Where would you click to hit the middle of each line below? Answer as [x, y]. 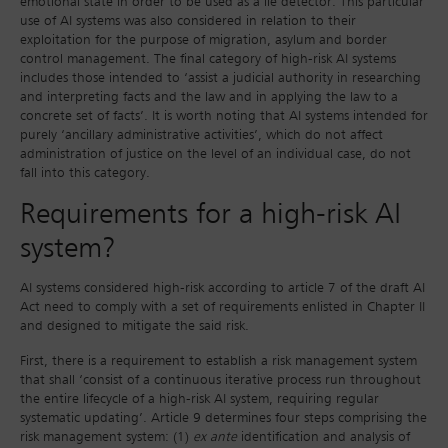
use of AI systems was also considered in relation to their [188, 21]
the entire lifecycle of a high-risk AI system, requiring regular [199, 399]
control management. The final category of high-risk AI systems [208, 59]
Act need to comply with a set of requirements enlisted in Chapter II [222, 307]
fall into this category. [85, 173]
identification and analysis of [323, 437]
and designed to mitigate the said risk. [134, 326]
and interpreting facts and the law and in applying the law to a [209, 97]
